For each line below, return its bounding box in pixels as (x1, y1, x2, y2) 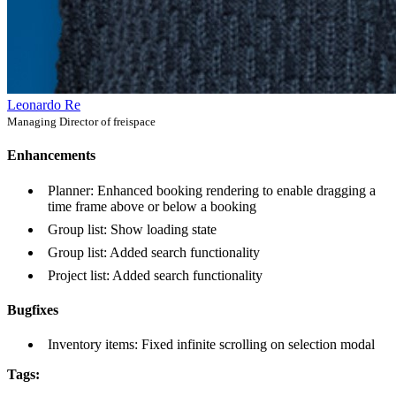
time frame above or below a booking (48, 198, 256, 214)
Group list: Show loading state (48, 221, 217, 237)
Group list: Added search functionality (48, 244, 260, 260)
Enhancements (7, 148, 95, 164)
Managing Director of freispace (7, 115, 156, 129)
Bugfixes (7, 301, 58, 317)
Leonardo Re (7, 97, 80, 113)
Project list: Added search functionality (48, 267, 263, 283)
